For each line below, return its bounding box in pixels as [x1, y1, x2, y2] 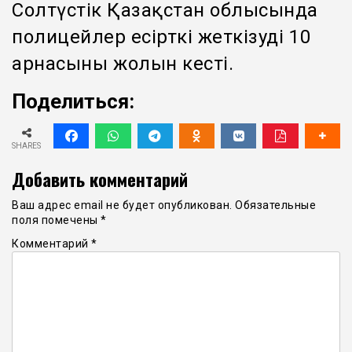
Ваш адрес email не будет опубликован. [12, 198, 233, 211]
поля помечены [12, 213, 101, 226]
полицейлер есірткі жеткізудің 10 [12, 26, 310, 49]
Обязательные [235, 198, 316, 211]
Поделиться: [12, 90, 134, 114]
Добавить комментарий [12, 165, 188, 192]
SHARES [12, 141, 41, 150]
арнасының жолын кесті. [12, 53, 233, 75]
